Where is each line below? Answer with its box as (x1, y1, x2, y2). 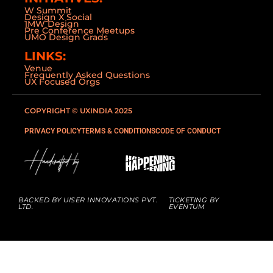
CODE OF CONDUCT (155, 127, 221, 135)
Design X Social (24, 12, 92, 23)
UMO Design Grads (24, 32, 108, 43)
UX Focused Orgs (24, 76, 100, 87)
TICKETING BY (168, 196, 219, 204)
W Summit (24, 5, 72, 16)
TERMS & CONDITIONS (81, 127, 155, 135)
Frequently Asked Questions (24, 69, 150, 80)
